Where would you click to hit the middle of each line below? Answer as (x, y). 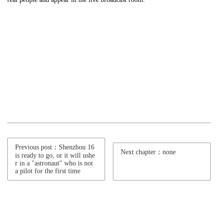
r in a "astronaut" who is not (54, 163)
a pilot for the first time (48, 171)
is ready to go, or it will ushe (55, 155)
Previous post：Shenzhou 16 (55, 147)
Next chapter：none (148, 152)
